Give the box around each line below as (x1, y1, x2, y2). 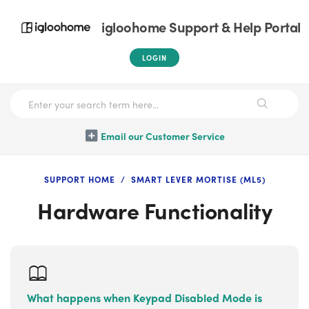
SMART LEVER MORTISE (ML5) (130, 173, 266, 186)
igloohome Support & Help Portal (101, 17, 301, 37)
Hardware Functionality (37, 195, 272, 226)
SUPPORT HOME (43, 173, 115, 186)
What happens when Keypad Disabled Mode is (27, 290, 262, 306)
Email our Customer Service (101, 129, 225, 143)
